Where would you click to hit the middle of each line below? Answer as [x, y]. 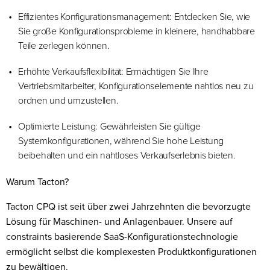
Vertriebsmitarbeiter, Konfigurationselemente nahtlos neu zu [136, 86]
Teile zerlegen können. [64, 46]
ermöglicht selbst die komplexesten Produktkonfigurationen [131, 252]
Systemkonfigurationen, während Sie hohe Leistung [121, 141]
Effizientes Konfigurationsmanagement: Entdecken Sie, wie [134, 17]
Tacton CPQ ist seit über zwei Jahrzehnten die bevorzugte [128, 206]
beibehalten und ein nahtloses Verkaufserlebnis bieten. [127, 155]
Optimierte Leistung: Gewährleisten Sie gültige [109, 126]
